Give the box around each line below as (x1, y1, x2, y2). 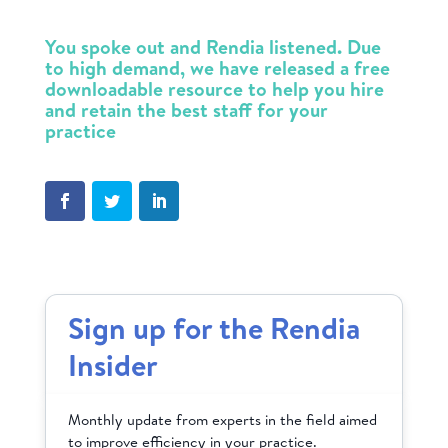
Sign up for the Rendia (68, 307, 361, 350)
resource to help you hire (162, 75, 384, 103)
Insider (68, 344, 159, 387)
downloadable (44, 75, 163, 103)
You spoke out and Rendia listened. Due (44, 33, 381, 61)
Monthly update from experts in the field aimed (68, 409, 378, 431)
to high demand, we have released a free (44, 54, 390, 82)
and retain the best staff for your (44, 96, 328, 124)
